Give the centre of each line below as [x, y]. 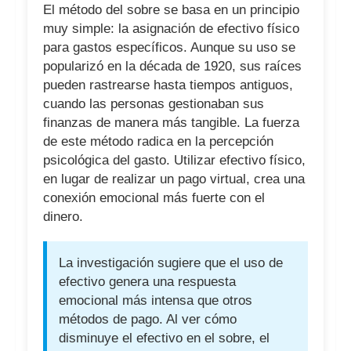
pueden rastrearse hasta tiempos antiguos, [168, 85]
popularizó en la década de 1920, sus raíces [172, 66]
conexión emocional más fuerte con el [154, 198]
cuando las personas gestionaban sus [154, 104]
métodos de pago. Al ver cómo [148, 319]
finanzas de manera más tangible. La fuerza [171, 123]
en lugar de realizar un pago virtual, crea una [174, 179]
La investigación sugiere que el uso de [171, 263]
